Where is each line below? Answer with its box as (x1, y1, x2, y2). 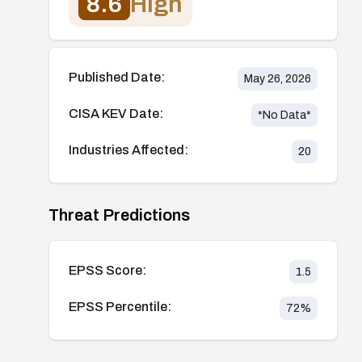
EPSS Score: (69, 263, 146, 277)
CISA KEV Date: (69, 106, 163, 120)
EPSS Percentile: (69, 299, 171, 314)
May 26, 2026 (243, 72, 311, 85)
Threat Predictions (48, 205, 190, 224)
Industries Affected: (69, 142, 188, 157)
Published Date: (69, 69, 165, 84)
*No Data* (257, 108, 311, 121)
